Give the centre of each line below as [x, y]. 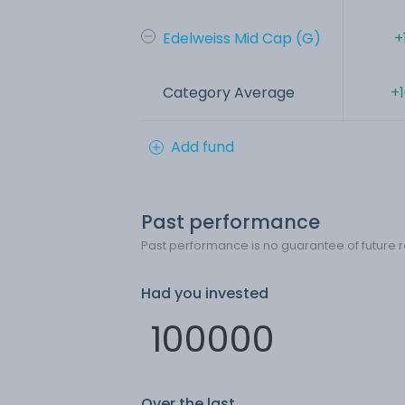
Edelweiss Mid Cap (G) [242, 38]
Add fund [202, 146]
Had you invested [205, 293]
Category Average [229, 92]
